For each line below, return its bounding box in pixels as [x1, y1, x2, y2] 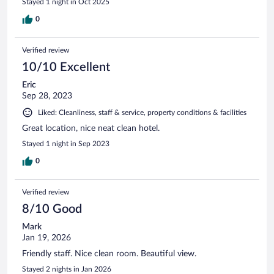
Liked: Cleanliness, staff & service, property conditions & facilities [38, 109, 246, 117]
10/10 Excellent [22, 61, 110, 74]
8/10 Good [22, 203, 82, 216]
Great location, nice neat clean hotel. [22, 124, 160, 133]
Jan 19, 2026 [22, 234, 71, 243]
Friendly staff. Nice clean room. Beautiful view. [22, 250, 196, 259]
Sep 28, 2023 [22, 92, 72, 101]
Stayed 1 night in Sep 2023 [22, 140, 109, 148]
